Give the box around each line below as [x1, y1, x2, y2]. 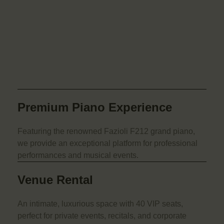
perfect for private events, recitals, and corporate [17, 211, 186, 220]
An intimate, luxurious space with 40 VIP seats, [17, 199, 183, 208]
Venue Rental [17, 173, 93, 187]
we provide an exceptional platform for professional [17, 139, 197, 148]
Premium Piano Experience [17, 100, 172, 114]
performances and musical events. [17, 151, 138, 160]
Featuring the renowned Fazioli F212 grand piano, [17, 127, 195, 136]
